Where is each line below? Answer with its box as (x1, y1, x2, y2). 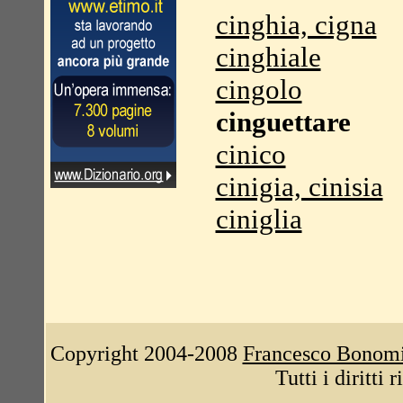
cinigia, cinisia (215, 171, 383, 202)
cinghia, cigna (215, 9, 377, 40)
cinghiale (215, 41, 321, 73)
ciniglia (215, 203, 302, 235)
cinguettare (215, 106, 351, 138)
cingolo (215, 74, 302, 105)
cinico (215, 139, 286, 170)
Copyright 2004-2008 (49, 342, 243, 365)
